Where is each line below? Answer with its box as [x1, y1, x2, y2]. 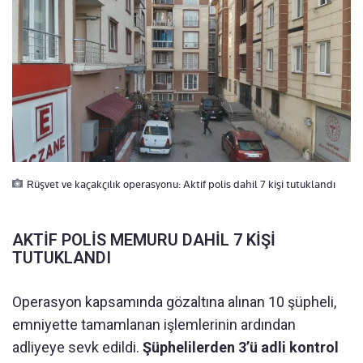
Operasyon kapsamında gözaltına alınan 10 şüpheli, [12, 293, 336, 311]
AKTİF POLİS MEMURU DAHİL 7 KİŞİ [12, 230, 275, 250]
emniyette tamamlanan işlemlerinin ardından [12, 316, 296, 334]
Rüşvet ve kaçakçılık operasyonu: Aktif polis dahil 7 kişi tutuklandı [27, 177, 335, 191]
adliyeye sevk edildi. [12, 339, 143, 357]
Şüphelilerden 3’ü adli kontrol [143, 339, 339, 357]
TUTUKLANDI [12, 248, 111, 268]
